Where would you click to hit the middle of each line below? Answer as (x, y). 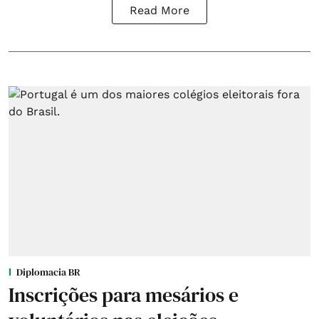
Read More (159, 11)
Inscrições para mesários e (124, 294)
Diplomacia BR (48, 272)
